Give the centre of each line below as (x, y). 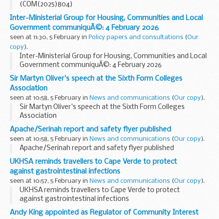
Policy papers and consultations (136, 38)
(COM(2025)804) (46, 5)
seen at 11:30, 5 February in (49, 38)
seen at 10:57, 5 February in (50, 181)
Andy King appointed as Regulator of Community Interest (104, 213)
